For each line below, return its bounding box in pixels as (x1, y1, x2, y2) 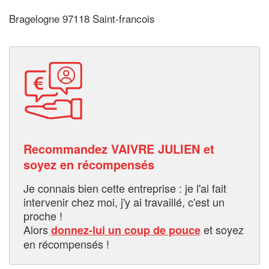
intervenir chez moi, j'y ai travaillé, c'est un (23, 193, 225, 210)
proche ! (23, 207, 62, 223)
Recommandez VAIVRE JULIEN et (23, 139, 214, 157)
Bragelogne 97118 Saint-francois (9, 11, 155, 26)
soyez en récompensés (23, 155, 154, 173)
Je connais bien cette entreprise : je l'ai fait (23, 180, 226, 196)
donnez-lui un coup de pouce (50, 222, 201, 238)
